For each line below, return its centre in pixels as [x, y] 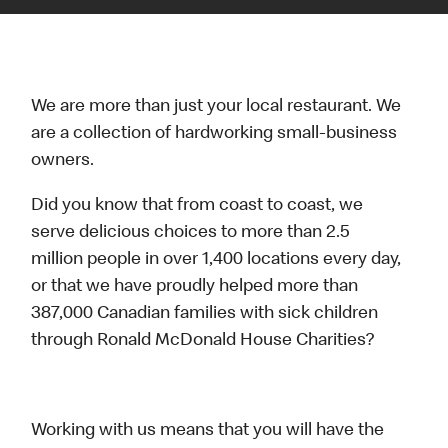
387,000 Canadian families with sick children [205, 314]
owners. [63, 161]
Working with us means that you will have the [208, 431]
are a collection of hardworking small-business [214, 134]
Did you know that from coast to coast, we [197, 206]
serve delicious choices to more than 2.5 [190, 233]
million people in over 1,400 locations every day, [216, 260]
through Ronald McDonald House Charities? [203, 341]
